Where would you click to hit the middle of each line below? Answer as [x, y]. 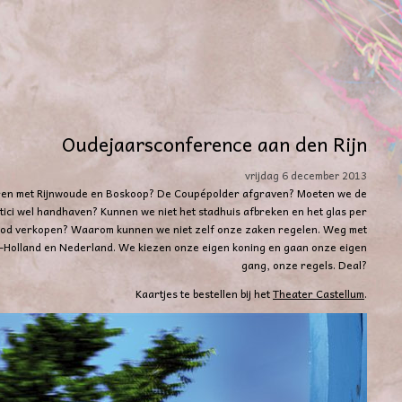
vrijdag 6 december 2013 [306, 175]
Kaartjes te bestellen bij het [204, 294]
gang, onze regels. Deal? [304, 265]
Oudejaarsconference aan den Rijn [214, 144]
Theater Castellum [319, 294]
